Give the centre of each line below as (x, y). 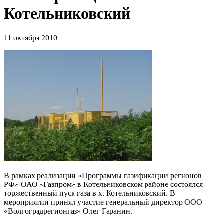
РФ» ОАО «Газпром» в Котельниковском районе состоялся (103, 184)
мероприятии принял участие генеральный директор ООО (103, 202)
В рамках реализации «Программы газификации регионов (103, 175)
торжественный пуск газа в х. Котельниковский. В (90, 193)
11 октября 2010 (31, 37)
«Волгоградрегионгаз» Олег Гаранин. (68, 211)
